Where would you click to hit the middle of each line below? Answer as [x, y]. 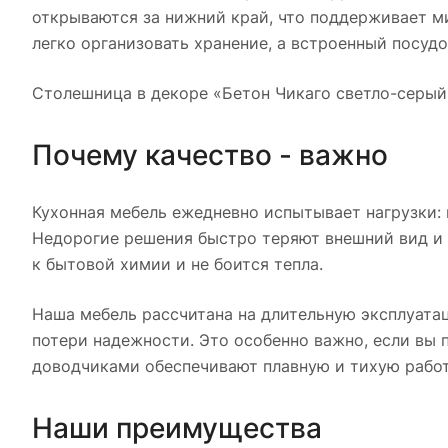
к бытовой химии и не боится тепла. [177, 264]
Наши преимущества [177, 428]
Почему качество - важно [210, 155]
